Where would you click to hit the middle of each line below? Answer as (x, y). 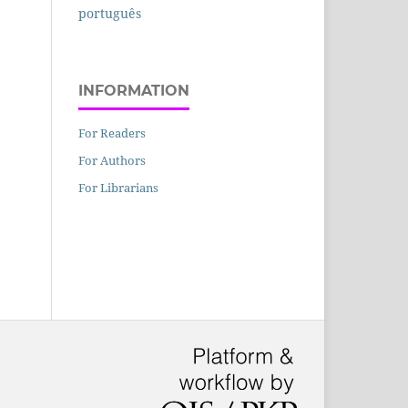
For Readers (112, 133)
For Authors (112, 161)
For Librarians (118, 188)
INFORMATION (134, 91)
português (110, 14)
